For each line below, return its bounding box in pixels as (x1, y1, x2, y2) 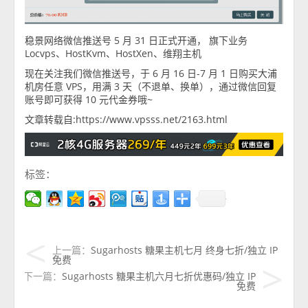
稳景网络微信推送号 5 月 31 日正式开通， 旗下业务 (25, 33, 247, 47)
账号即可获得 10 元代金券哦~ (25, 92, 153, 106)
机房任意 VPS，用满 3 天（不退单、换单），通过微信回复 (25, 79, 276, 93)
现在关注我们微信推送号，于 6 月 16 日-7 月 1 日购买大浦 (25, 66, 277, 80)
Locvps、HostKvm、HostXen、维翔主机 (25, 46, 201, 60)
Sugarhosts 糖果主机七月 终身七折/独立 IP (91, 243, 278, 257)
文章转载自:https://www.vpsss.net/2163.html (25, 112, 228, 126)
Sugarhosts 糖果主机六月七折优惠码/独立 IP (62, 269, 256, 283)
